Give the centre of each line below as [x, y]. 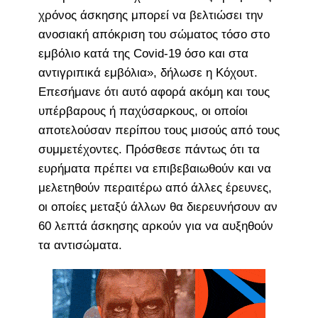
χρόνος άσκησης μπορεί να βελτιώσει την [150, 15]
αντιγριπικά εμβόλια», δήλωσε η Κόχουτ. [148, 72]
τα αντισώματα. [80, 245]
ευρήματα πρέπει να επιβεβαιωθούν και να [154, 168]
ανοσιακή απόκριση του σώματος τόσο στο [154, 34]
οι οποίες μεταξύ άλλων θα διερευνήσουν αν [158, 207]
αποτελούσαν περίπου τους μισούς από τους [159, 130]
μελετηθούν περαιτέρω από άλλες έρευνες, [155, 187]
